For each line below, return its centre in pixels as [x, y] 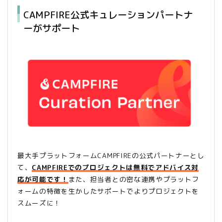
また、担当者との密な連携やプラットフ [134, 179]
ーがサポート [52, 28]
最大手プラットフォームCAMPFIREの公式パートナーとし [111, 155]
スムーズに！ [39, 203]
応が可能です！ [43, 179]
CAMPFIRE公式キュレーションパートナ [108, 15]
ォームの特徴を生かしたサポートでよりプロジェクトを [108, 191]
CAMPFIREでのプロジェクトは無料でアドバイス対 [115, 167]
